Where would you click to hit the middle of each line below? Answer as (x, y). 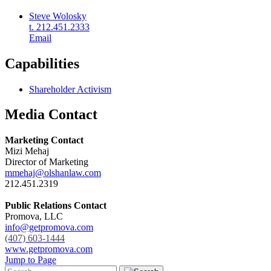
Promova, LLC (34, 217)
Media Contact (51, 115)
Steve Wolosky (58, 16)
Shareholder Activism (70, 89)
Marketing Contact (44, 140)
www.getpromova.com (49, 249)
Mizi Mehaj (27, 151)
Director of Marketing (47, 162)
